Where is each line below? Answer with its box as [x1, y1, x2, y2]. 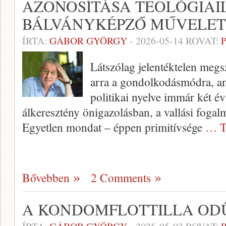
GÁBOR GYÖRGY [49, 34, 127, 47]
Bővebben [22, 169, 70, 186]
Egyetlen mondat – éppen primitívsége [22, 119, 205, 135]
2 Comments [91, 169, 151, 186]
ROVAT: [183, 34, 221, 47]
